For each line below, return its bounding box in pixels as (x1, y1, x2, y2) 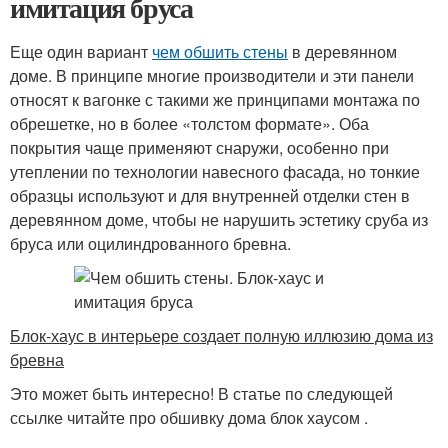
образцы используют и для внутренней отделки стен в (10, 184, 410, 207)
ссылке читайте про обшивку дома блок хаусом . (10, 406, 368, 429)
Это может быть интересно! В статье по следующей (10, 382, 393, 405)
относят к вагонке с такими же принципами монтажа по (10, 88, 420, 111)
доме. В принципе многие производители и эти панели (10, 64, 414, 87)
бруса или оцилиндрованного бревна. (10, 232, 291, 255)
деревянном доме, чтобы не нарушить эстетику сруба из (10, 208, 428, 231)
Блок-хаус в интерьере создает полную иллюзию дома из (10, 324, 433, 347)
